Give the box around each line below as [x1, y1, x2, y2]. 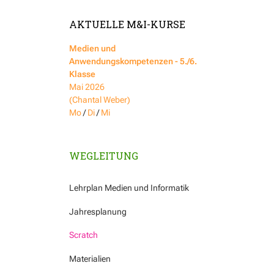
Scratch [69, 230, 98, 240]
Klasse [69, 68, 95, 79]
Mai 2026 [69, 81, 105, 92]
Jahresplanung [69, 206, 127, 217]
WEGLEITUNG [69, 149, 138, 163]
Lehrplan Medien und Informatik [69, 183, 189, 193]
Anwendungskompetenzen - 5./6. [69, 56, 197, 66]
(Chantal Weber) [69, 94, 130, 105]
